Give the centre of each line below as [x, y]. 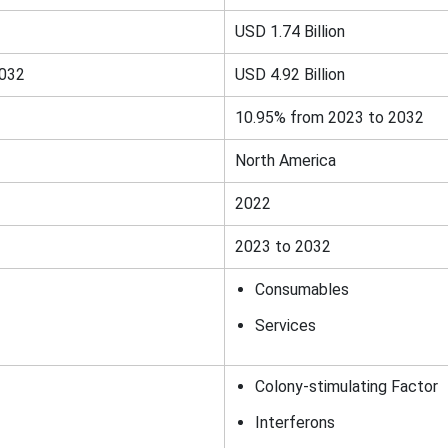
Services [285, 325]
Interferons [294, 422]
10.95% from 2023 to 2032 [329, 117]
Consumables [301, 289]
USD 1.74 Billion [289, 31]
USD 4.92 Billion [289, 74]
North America [285, 160]
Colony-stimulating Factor [346, 386]
